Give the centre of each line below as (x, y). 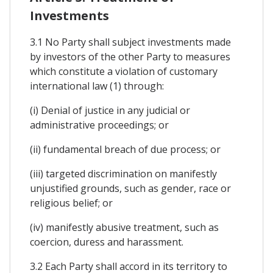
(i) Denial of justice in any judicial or (110, 110)
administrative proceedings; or (99, 125)
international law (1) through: (97, 86)
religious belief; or (71, 203)
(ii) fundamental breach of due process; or (125, 149)
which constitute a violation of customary (124, 71)
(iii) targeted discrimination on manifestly (123, 173)
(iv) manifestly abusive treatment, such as (124, 227)
